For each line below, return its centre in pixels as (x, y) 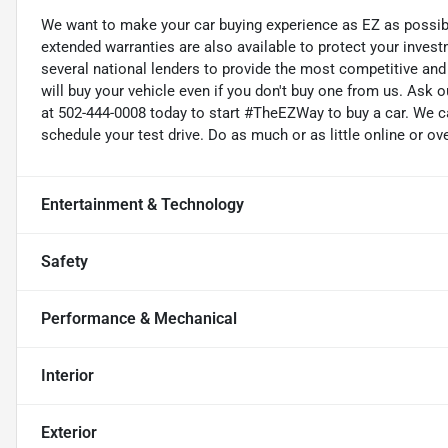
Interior (67, 375)
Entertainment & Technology (142, 204)
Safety (64, 261)
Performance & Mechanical (139, 318)
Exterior (69, 432)
